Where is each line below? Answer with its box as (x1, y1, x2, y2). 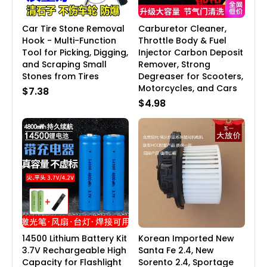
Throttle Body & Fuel (138, 35, 226, 47)
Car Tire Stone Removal (22, 23, 125, 35)
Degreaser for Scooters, (138, 70, 243, 83)
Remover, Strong (138, 58, 210, 71)
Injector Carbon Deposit (138, 46, 243, 59)
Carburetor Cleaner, (138, 23, 226, 35)
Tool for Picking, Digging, (22, 46, 128, 59)
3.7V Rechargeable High (22, 244, 126, 257)
